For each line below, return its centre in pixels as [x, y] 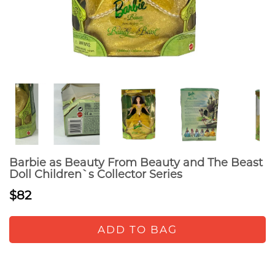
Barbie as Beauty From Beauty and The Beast [136, 163]
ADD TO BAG [137, 230]
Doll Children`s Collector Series [96, 174]
